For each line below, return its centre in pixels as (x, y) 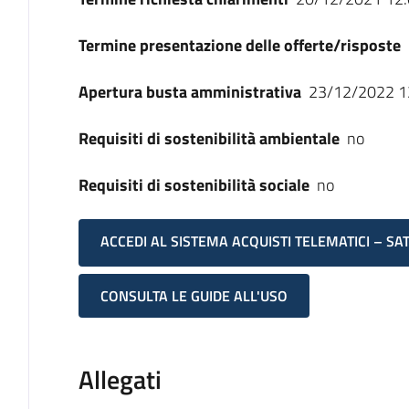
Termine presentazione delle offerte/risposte (239, 45)
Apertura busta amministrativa (189, 92)
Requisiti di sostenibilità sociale (194, 185)
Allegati (120, 380)
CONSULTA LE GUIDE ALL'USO (194, 296)
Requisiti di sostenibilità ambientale (209, 138)
